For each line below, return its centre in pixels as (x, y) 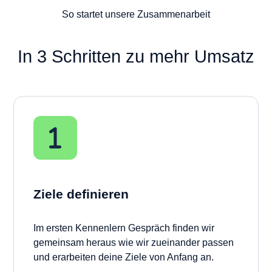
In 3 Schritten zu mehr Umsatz (136, 56)
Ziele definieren (81, 194)
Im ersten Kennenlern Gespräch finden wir (124, 228)
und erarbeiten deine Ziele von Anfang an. (124, 257)
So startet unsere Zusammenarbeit (136, 14)
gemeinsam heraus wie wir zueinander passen (134, 242)
